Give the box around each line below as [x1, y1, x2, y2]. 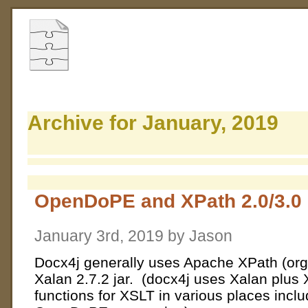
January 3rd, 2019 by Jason [34, 227, 232, 245]
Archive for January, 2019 [27, 111, 278, 135]
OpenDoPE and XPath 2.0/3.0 [34, 189, 302, 212]
